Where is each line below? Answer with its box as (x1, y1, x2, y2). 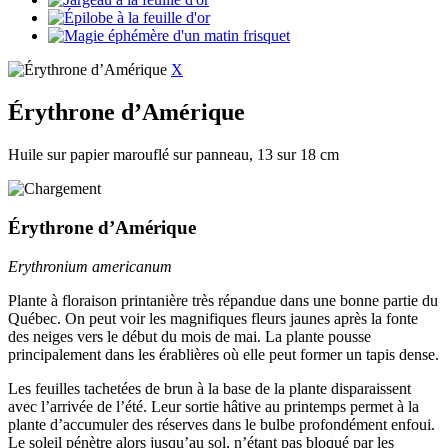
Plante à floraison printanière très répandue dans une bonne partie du (8, 291, 438, 309)
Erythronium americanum (8, 257, 172, 275)
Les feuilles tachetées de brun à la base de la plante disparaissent (8, 379, 411, 397)
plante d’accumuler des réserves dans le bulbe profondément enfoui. (8, 415, 435, 433)
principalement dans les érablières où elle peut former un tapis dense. (8, 345, 439, 363)
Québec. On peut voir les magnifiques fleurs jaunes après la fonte (8, 309, 418, 327)
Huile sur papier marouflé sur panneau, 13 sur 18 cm (8, 146, 339, 164)
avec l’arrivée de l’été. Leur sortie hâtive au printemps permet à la (8, 397, 419, 415)
